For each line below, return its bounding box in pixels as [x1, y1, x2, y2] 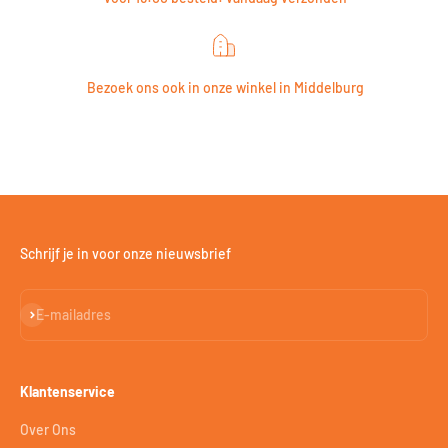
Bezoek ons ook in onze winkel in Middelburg [84, 78, 364, 96]
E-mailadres [36, 305, 111, 323]
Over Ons [20, 420, 76, 438]
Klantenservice [20, 382, 115, 400]
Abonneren [19, 303, 89, 321]
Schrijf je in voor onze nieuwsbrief [20, 244, 231, 262]
